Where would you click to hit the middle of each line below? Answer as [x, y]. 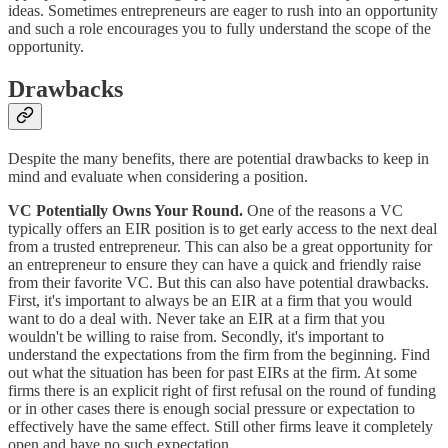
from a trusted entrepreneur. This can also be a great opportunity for [220, 247]
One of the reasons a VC [323, 211]
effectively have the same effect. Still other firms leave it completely [220, 427]
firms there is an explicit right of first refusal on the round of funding [222, 391]
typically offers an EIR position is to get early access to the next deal [222, 229]
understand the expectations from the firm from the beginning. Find [219, 355]
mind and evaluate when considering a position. [158, 177]
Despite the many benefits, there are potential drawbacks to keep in [218, 159]
